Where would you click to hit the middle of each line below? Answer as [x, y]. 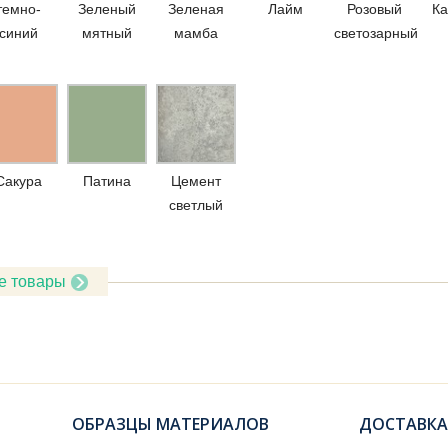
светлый [196, 205]
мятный [107, 33]
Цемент [196, 181]
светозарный [376, 33]
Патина [107, 181]
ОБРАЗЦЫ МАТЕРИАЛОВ [170, 424]
